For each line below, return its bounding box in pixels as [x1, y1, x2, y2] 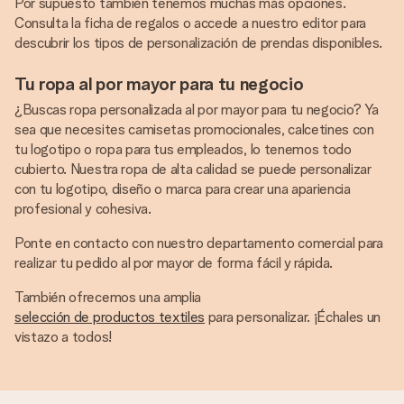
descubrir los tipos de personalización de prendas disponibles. [14, 34, 383, 51]
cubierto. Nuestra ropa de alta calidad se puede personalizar [14, 161, 372, 178]
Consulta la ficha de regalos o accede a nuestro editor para [14, 14, 367, 32]
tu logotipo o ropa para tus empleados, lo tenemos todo [14, 141, 352, 158]
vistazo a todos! [14, 328, 112, 345]
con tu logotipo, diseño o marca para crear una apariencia [14, 180, 351, 197]
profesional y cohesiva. [14, 200, 151, 217]
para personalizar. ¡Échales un [205, 308, 381, 326]
